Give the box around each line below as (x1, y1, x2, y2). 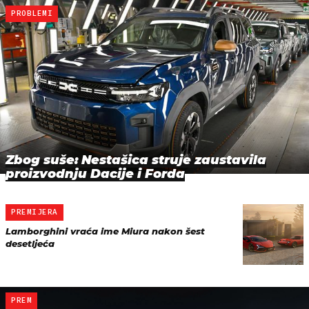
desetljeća (6, 237, 54, 249)
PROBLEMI (11, 8, 53, 18)
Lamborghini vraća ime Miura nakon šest (6, 225, 205, 237)
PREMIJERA (11, 207, 58, 217)
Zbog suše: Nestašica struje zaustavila (6, 152, 266, 168)
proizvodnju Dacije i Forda (6, 166, 185, 181)
